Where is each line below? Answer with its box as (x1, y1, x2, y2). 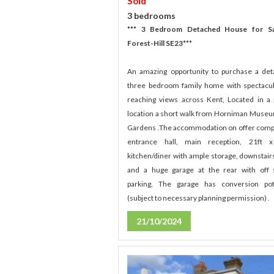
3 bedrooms (127, 10, 176, 21)
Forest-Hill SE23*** (127, 39, 193, 48)
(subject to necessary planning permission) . (127, 193, 270, 203)
